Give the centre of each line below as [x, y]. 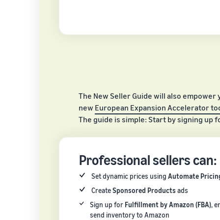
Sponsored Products [144, 190]
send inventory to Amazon [129, 215]
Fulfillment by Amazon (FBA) [168, 204]
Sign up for [107, 204]
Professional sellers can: [148, 160]
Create [102, 190]
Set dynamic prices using [130, 176]
